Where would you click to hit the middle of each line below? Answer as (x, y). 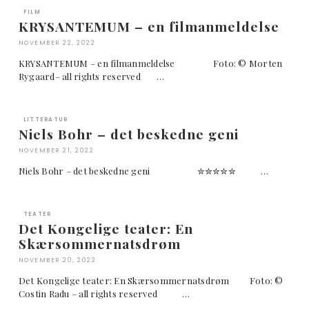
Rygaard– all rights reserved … (91, 76)
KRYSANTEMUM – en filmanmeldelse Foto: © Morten (150, 63)
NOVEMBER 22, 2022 (57, 42)
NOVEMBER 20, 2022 (57, 260)
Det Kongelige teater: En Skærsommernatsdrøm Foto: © (151, 280)
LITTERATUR (46, 119)
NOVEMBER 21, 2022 (56, 150)
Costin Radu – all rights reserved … (104, 293)
